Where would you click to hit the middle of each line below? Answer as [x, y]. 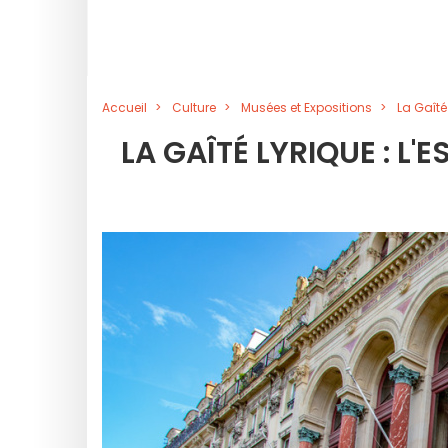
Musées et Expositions [306, 107]
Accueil [124, 107]
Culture [194, 107]
